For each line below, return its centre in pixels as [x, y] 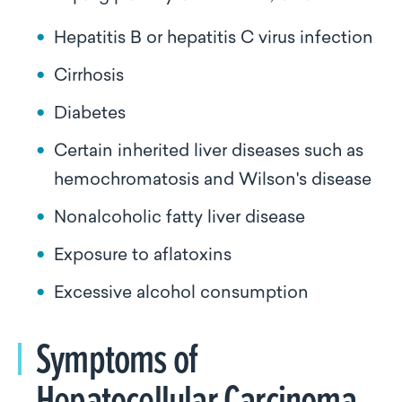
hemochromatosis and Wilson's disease [213, 181]
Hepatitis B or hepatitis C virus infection [214, 39]
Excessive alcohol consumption [181, 294]
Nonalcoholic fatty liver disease [179, 218]
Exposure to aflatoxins [143, 256]
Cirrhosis [89, 77]
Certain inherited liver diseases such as [209, 152]
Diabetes [90, 114]
